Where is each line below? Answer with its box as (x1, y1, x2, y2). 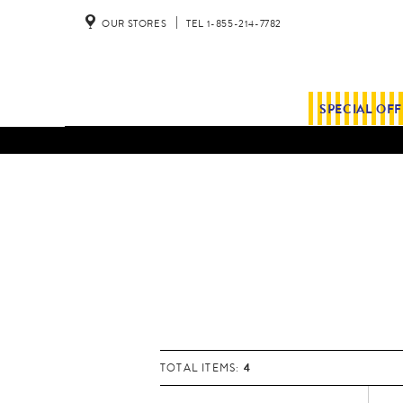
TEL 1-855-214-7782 (186, 15, 282, 31)
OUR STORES (102, 15, 167, 31)
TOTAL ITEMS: (160, 360, 244, 377)
